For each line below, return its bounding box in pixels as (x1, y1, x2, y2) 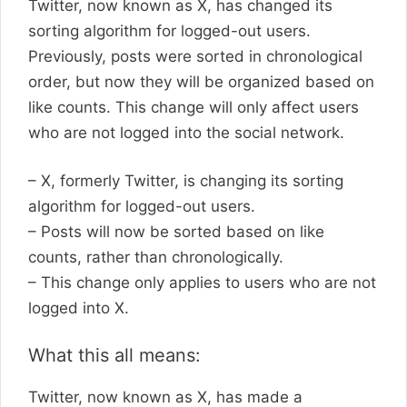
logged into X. (28, 299, 129, 317)
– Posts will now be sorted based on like (28, 223, 324, 241)
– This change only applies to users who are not (28, 273, 376, 292)
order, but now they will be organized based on (28, 72, 374, 91)
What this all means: (28, 343, 201, 366)
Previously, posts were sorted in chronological (28, 46, 362, 65)
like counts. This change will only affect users (28, 97, 359, 116)
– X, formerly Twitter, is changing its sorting (28, 172, 343, 190)
